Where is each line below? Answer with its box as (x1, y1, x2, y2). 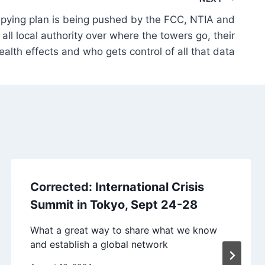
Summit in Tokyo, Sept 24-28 (30, 197, 198, 212)
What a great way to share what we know (30, 224, 217, 236)
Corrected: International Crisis (30, 179, 204, 194)
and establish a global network (30, 238, 168, 250)
